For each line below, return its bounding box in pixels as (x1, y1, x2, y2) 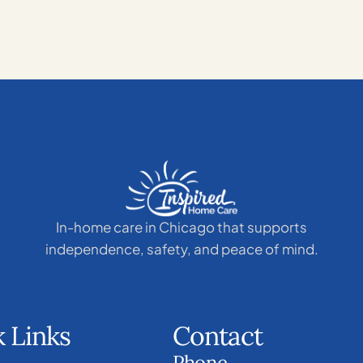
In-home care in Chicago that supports (56, 218, 307, 237)
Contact (173, 318, 263, 352)
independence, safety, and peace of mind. (45, 240, 318, 258)
